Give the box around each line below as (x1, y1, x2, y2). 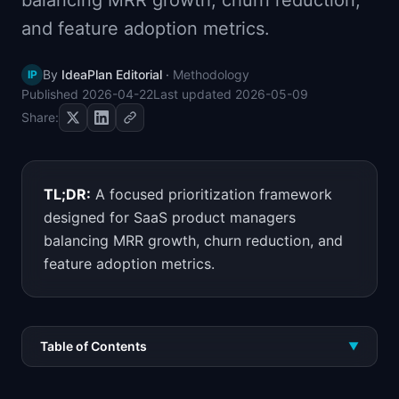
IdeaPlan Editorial (61, 67, 162, 82)
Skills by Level (53, 7, 135, 22)
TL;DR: (44, 185, 91, 203)
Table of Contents (40, 338, 147, 354)
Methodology (173, 67, 249, 82)
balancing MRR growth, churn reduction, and (44, 232, 343, 249)
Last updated (153, 86, 235, 102)
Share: (21, 110, 59, 125)
